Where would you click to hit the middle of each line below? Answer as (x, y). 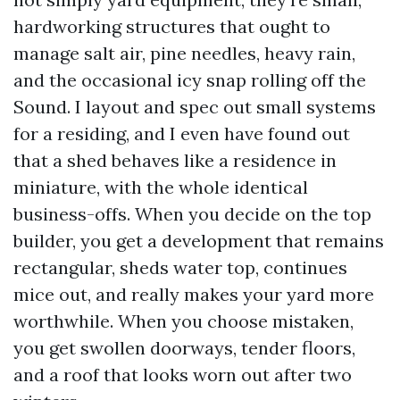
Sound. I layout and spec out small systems (195, 107)
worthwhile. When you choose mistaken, (183, 321)
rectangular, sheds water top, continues (180, 267)
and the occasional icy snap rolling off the (190, 80)
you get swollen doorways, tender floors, (184, 348)
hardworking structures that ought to (172, 26)
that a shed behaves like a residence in (175, 160)
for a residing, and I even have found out (182, 133)
